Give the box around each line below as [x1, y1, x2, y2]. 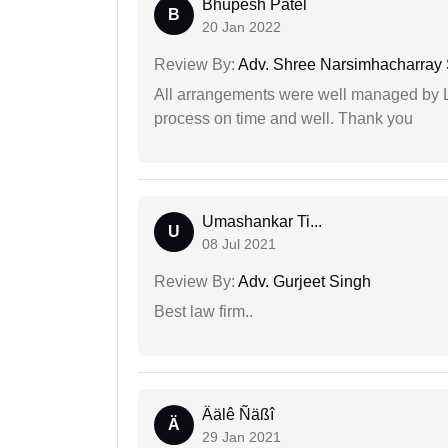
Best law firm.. [154, 303, 253, 321]
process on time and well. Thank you [154, 110, 413, 128]
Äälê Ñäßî [202, 406, 274, 424]
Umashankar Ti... [202, 213, 322, 231]
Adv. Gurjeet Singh [235, 273, 371, 291]
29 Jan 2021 [202, 429, 281, 446]
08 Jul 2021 [202, 236, 276, 253]
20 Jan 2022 [202, 19, 281, 36]
